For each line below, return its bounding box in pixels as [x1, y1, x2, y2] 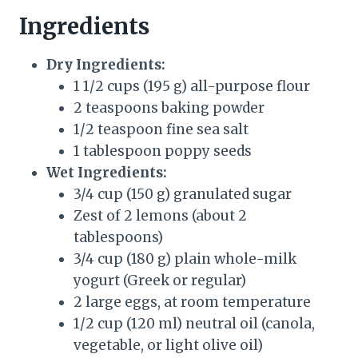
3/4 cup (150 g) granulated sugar [74, 185, 292, 204]
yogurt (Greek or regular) [74, 272, 246, 290]
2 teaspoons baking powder [74, 99, 265, 117]
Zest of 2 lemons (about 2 [74, 207, 247, 225]
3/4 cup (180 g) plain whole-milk [74, 250, 296, 268]
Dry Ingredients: [46, 56, 165, 74]
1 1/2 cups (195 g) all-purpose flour [74, 78, 310, 96]
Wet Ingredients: [46, 164, 167, 182]
